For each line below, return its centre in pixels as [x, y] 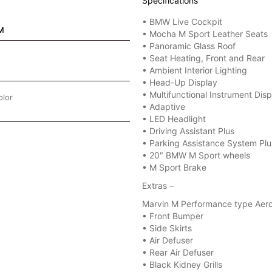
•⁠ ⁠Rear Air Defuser [178, 252]
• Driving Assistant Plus [188, 131]
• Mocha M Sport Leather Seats [205, 34]
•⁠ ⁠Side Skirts [167, 228]
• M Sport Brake [174, 167]
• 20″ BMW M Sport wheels [196, 155]
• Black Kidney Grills [182, 264]
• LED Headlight [174, 119]
